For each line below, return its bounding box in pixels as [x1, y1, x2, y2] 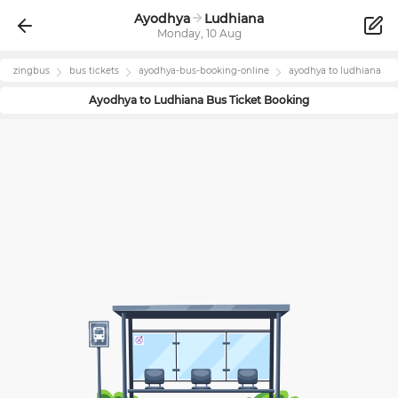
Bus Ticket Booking [203, 92, 309, 107]
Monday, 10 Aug [156, 27, 242, 40]
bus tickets [69, 65, 119, 76]
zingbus [13, 65, 50, 76]
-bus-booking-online [176, 65, 269, 76]
